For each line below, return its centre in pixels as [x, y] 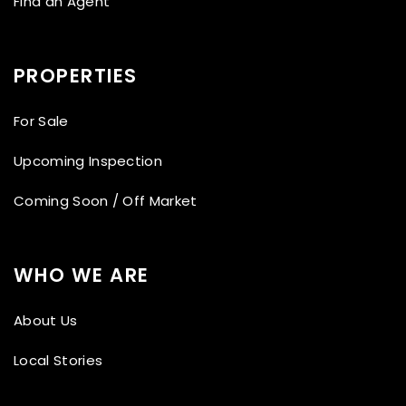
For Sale [41, 121]
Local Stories [58, 360]
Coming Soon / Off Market [106, 200]
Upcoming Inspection [88, 160]
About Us [46, 320]
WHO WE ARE [82, 275]
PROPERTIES [76, 75]
